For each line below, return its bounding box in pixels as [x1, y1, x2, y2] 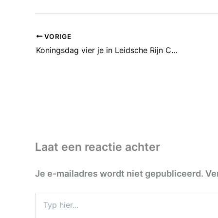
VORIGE [42, 32, 72, 40]
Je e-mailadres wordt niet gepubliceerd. [35, 168, 203, 179]
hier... [35, 202, 52, 211]
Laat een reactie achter [35, 140, 160, 154]
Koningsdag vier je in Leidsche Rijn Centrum [171, 45, 178, 55]
